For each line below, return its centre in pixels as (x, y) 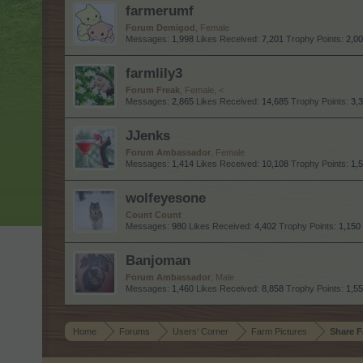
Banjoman (158, 260)
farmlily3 (154, 73)
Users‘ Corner (201, 331)
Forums (135, 331)
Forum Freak (153, 90)
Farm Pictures (279, 331)
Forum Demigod (160, 28)
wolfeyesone (166, 198)
